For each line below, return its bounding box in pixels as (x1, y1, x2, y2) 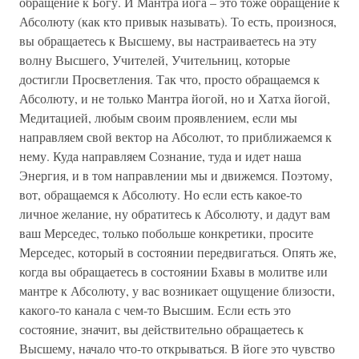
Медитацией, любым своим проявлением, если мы (19, 109, 297, 126)
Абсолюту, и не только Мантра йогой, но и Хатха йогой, (19, 90, 330, 107)
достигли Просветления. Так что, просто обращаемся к (19, 71, 320, 87)
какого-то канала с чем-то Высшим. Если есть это (19, 301, 291, 318)
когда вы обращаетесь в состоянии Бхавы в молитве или (19, 263, 328, 280)
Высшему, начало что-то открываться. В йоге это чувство (19, 340, 335, 357)
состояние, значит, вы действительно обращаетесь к (19, 321, 304, 337)
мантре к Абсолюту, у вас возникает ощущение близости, (19, 282, 335, 299)
